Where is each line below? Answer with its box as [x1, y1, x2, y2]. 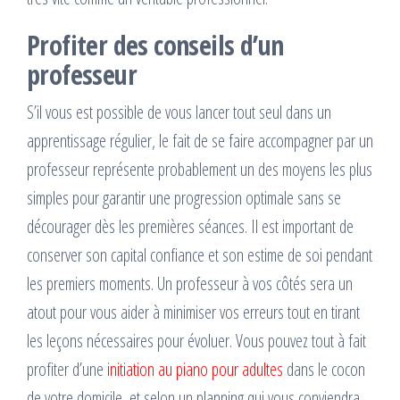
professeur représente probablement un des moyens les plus [27, 156, 372, 181]
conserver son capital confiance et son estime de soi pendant [27, 242, 372, 267]
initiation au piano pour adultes [107, 356, 283, 381]
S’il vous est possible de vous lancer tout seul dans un [27, 99, 331, 124]
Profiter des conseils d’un [27, 26, 284, 63]
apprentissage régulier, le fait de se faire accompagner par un [27, 128, 373, 153]
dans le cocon [283, 356, 365, 381]
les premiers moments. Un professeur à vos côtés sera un [27, 271, 353, 296]
